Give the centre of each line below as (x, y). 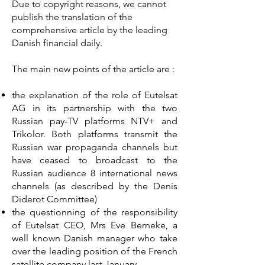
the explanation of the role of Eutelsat (95, 95)
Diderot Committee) (54, 199)
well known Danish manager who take (95, 238)
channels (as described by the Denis (95, 186)
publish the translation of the (72, 17)
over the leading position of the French (95, 251)
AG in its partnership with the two (95, 108)
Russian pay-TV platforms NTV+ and (95, 121)
